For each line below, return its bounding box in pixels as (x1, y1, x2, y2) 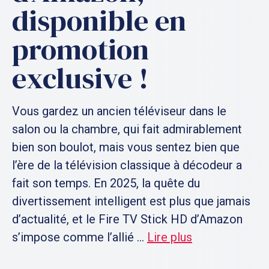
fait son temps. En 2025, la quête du (12, 176, 200, 190)
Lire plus (147, 230, 192, 244)
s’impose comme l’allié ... (12, 230, 147, 244)
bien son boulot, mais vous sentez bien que (12, 140, 240, 154)
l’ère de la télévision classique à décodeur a (12, 158, 242, 172)
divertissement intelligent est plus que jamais (12, 194, 250, 208)
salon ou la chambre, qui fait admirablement (12, 122, 242, 136)
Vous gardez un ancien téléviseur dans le (12, 104, 226, 118)
